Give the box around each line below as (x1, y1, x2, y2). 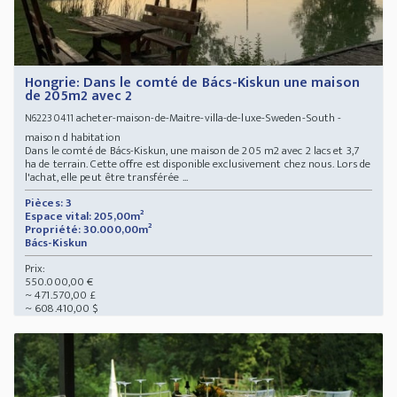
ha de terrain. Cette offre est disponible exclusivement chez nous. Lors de (25, 153, 371, 174)
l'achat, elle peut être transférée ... (25, 167, 188, 187)
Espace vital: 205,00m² (25, 206, 144, 226)
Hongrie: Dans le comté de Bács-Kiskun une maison (25, 70, 360, 95)
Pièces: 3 (25, 192, 72, 213)
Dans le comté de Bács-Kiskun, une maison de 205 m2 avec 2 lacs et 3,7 (25, 140, 359, 160)
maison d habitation (25, 127, 127, 147)
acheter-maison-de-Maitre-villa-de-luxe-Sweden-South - (73, 107, 342, 128)
